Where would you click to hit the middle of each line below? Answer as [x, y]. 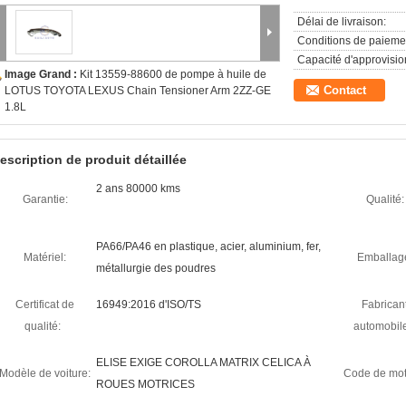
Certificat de [45, 304]
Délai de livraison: [342, 22]
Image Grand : [42, 74]
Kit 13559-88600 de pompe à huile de [173, 74]
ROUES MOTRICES [145, 384]
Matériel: [45, 257]
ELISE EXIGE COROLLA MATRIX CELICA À [203, 362]
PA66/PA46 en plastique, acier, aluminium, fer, [208, 246]
